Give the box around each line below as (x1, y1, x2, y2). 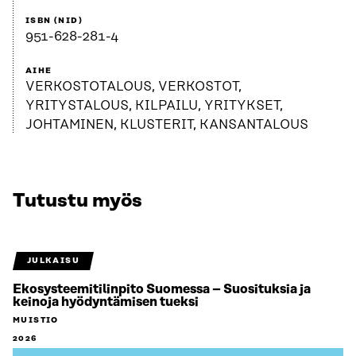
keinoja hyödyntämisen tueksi (13, 295, 199, 310)
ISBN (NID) (25, 16, 83, 26)
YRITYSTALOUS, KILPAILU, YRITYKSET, (25, 99, 283, 114)
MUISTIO (13, 315, 59, 326)
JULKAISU (26, 256, 79, 266)
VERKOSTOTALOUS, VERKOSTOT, (25, 79, 242, 95)
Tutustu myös (13, 191, 142, 212)
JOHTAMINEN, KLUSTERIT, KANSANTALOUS (25, 118, 308, 133)
